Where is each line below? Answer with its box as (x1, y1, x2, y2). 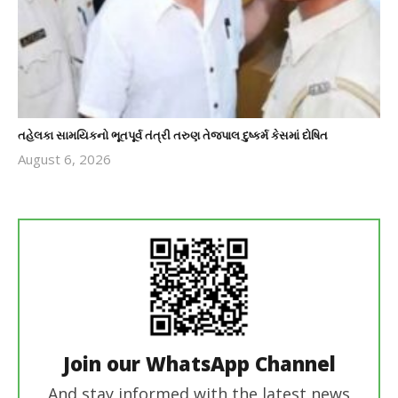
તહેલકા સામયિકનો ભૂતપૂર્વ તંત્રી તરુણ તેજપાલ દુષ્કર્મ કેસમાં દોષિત (18, 126, 328, 143)
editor (122, 185, 159, 203)
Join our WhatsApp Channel (62, 349, 336, 377)
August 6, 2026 (18, 149, 111, 168)
